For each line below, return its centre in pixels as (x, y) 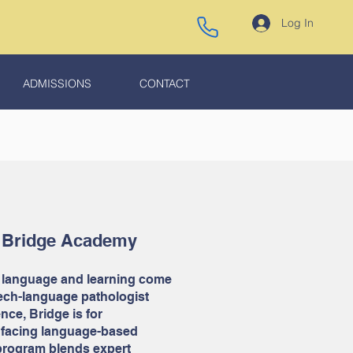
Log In (297, 22)
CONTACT (165, 84)
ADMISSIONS (57, 84)
